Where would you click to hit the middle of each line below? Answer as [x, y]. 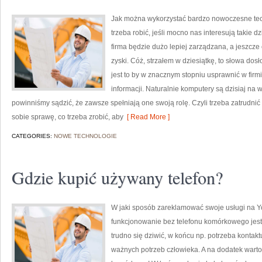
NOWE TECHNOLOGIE [85, 136]
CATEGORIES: [33, 136]
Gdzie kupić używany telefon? [117, 177]
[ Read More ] [146, 117]
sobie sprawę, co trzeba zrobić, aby [68, 117]
